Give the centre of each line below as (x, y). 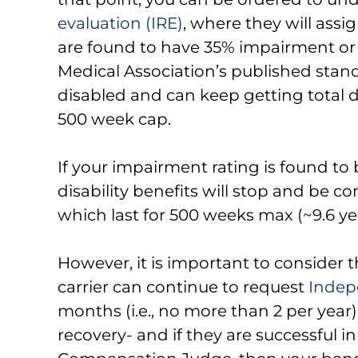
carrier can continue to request (183, 287)
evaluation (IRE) (121, 23)
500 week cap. (115, 119)
